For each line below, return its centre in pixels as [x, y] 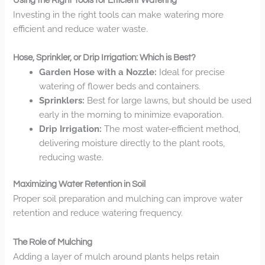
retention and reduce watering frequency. [98, 212]
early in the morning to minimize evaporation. [132, 115]
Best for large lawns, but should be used [168, 101]
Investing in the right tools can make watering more [119, 14]
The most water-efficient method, [171, 129]
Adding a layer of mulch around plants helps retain [117, 256]
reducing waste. [72, 157]
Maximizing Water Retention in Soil [80, 184]
